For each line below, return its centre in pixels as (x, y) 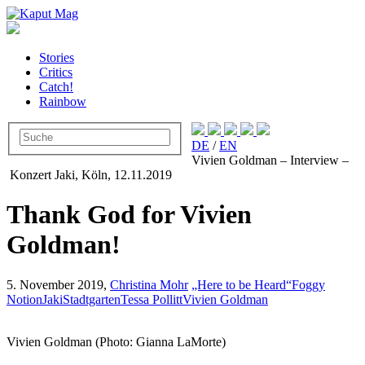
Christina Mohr (149, 284)
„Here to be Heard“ (242, 284)
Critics (56, 72)
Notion (24, 299)
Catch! (56, 87)
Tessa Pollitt (152, 299)
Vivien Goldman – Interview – (270, 160)
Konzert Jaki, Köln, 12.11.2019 (89, 175)
